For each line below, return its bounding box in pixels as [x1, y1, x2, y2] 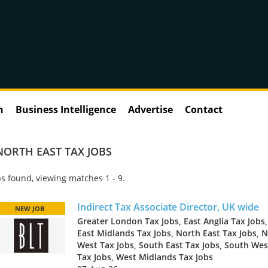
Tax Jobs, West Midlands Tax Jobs [77, 251, 213, 263]
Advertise [128, 102, 173, 116]
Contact [185, 102, 223, 116]
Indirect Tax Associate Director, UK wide [77, 200, 259, 214]
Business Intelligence [16, 102, 116, 116]
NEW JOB [14, 203, 44, 213]
